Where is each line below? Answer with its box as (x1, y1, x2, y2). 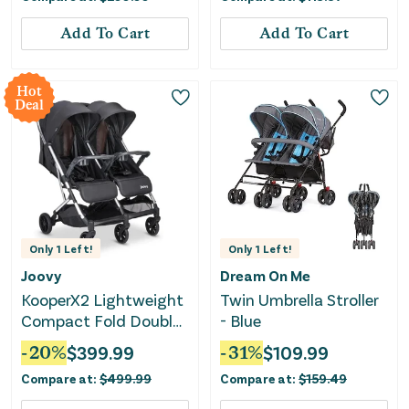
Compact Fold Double (21, 309, 181, 330)
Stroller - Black (21, 330, 127, 351)
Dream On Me (220, 266, 310, 284)
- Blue (220, 309, 261, 330)
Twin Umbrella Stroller (220, 288, 379, 309)
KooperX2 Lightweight (21, 288, 184, 309)
